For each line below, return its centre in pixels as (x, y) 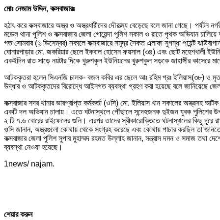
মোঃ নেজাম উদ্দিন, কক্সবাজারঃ (39, 9)
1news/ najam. (29, 164)
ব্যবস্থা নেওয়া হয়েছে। (33, 147)
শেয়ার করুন (18, 215)
